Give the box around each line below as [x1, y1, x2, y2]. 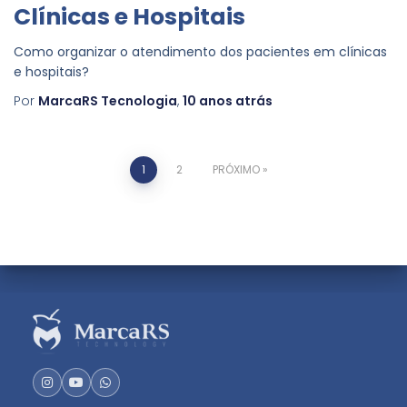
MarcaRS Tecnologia [38, 91, 177, 110]
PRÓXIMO [212, 161, 260, 177]
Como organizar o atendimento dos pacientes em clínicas [14, 42, 387, 61]
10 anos [183, 91, 233, 110]
